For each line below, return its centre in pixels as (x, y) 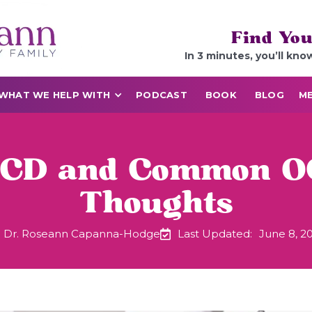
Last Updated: (215, 234)
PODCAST (162, 95)
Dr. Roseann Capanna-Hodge (82, 234)
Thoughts (156, 203)
